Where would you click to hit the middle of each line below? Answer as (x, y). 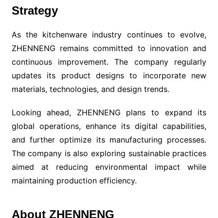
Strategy (35, 10)
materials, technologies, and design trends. (90, 89)
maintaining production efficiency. (74, 180)
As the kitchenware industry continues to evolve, (109, 34)
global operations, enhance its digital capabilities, (109, 126)
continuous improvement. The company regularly (109, 62)
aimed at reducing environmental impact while (109, 167)
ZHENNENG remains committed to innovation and (109, 48)
